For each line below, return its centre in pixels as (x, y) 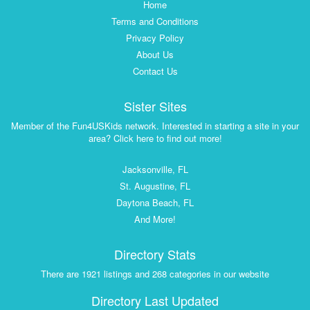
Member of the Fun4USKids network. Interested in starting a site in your (155, 126)
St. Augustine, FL (155, 186)
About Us (155, 55)
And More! (155, 219)
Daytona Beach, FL (155, 203)
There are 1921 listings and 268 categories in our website (155, 274)
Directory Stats (155, 254)
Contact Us (155, 71)
